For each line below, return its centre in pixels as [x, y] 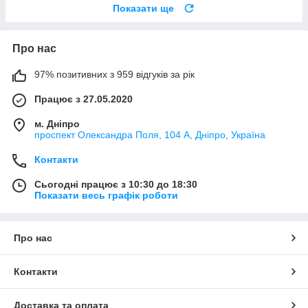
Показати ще [143, 9]
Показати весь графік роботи [106, 196]
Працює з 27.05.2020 [84, 99]
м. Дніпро [57, 124]
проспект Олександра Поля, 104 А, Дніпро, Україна [150, 135]
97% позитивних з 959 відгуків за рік [114, 75]
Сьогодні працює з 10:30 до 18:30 [116, 185]
